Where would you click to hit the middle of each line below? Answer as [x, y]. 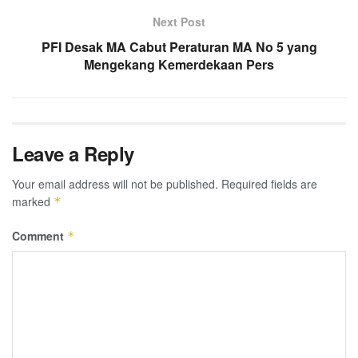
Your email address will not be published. [115, 183]
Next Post [179, 21]
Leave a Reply [73, 153]
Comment [40, 235]
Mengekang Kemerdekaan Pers [179, 64]
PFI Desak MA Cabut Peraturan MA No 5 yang [179, 46]
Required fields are [269, 183]
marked [33, 201]
